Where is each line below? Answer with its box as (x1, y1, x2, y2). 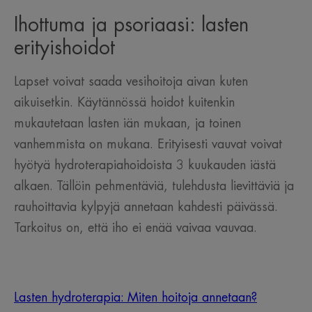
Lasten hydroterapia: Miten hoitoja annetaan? (14, 291, 257, 304)
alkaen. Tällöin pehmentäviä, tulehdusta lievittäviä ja (14, 180, 294, 193)
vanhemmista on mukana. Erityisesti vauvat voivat (14, 138, 282, 151)
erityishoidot (14, 38, 115, 58)
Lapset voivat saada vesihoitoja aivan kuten (14, 75, 248, 88)
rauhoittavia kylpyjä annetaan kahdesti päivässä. (14, 201, 278, 214)
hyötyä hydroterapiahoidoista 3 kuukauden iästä (14, 159, 276, 172)
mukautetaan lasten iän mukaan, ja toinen (14, 117, 241, 130)
